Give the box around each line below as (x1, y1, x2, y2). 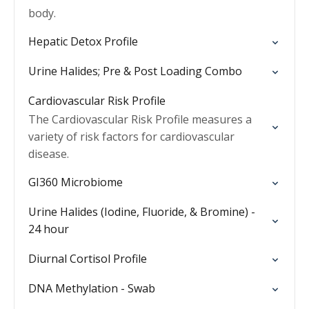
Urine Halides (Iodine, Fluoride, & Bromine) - (28, 204, 255, 219)
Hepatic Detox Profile (28, 34, 138, 49)
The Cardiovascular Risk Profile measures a (28, 112, 252, 127)
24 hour (28, 221, 69, 237)
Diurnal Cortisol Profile (28, 251, 147, 266)
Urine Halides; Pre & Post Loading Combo (28, 63, 242, 79)
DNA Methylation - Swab (28, 281, 155, 296)
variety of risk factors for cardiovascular (28, 129, 235, 144)
